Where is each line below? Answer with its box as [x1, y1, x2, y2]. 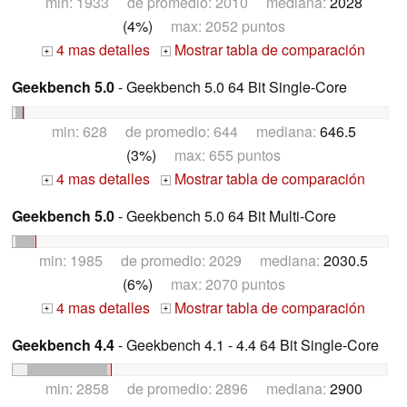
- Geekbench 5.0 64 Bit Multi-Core [114, 204, 336, 226]
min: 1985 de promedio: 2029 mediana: [39, 249, 323, 271]
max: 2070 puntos [152, 273, 285, 294]
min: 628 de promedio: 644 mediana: [51, 120, 320, 142]
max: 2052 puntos [152, 15, 285, 37]
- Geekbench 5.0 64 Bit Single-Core [114, 76, 347, 98]
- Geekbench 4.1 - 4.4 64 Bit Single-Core [114, 333, 379, 355]
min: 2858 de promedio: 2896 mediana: [45, 378, 330, 400]
